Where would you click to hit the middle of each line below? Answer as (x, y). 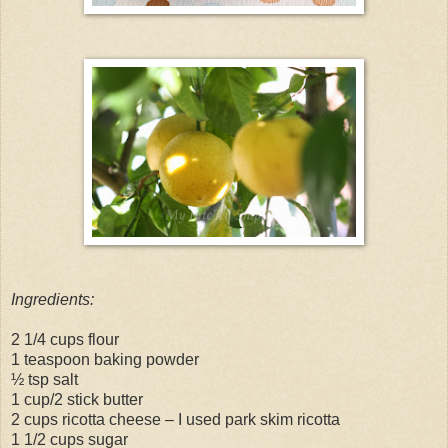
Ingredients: (52, 299)
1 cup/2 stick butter (77, 399)
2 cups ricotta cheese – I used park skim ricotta (175, 419)
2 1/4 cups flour (65, 339)
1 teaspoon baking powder (105, 359)
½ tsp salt (44, 379)
